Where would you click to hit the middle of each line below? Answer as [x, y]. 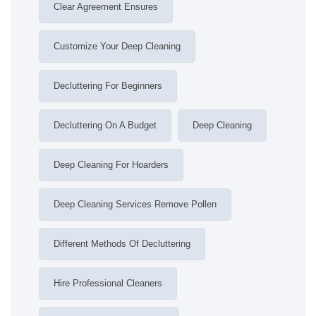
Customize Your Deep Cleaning [117, 46]
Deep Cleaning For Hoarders [111, 165]
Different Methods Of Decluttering [122, 244]
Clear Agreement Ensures [106, 7]
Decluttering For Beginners [108, 86]
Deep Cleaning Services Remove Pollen [135, 204]
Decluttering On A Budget [105, 125]
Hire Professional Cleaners [108, 283]
